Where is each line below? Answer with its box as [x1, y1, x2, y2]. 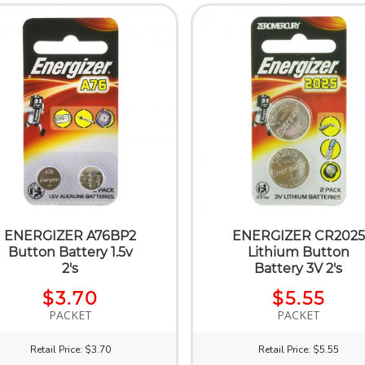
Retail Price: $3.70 [29, 342, 111, 356]
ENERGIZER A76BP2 [4, 227, 137, 244]
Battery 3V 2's [254, 260, 343, 276]
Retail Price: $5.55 [257, 342, 339, 356]
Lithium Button [247, 244, 350, 260]
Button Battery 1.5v [7, 244, 133, 260]
